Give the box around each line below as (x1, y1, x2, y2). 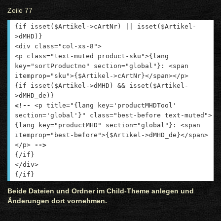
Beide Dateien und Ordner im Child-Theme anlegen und (7, 187, 194, 195)
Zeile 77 (7, 6, 33, 15)
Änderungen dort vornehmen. (7, 197, 107, 205)
